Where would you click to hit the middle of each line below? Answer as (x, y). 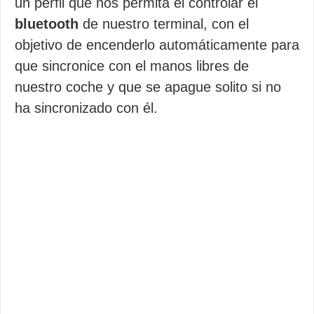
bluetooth (47, 24)
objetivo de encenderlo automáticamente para (157, 45)
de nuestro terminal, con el (164, 24)
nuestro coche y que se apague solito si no (148, 87)
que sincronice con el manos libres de (132, 66)
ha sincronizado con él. (86, 108)
